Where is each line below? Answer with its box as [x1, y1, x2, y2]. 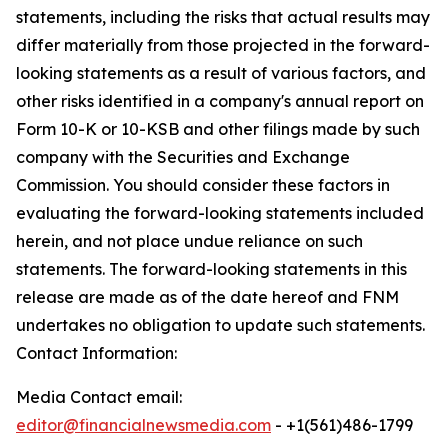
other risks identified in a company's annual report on [16, 91, 424, 111]
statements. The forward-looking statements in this [16, 259, 407, 279]
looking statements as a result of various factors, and [16, 63, 426, 83]
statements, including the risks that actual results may [16, 7, 430, 27]
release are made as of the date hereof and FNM [16, 287, 399, 307]
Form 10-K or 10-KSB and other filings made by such [16, 119, 420, 139]
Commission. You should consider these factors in [16, 175, 390, 195]
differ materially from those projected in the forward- [16, 35, 430, 55]
